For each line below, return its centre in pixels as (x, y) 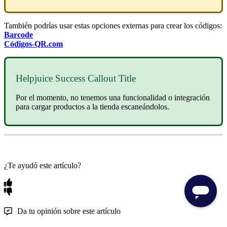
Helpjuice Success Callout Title (76, 78)
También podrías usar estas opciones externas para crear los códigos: (113, 25)
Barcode (18, 34)
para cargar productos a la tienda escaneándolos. (92, 107)
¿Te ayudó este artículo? (43, 166)
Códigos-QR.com (33, 44)
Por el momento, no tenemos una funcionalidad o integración (113, 98)
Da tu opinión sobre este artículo (69, 211)
